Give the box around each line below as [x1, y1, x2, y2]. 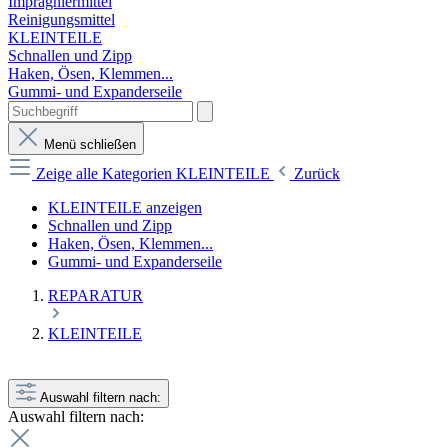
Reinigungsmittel [8, 11, 115, 28]
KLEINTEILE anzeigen [48, 199, 202, 216]
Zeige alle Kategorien [36, 165, 176, 182]
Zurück [294, 165, 340, 182]
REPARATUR [48, 287, 143, 304]
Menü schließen [44, 137, 136, 152]
